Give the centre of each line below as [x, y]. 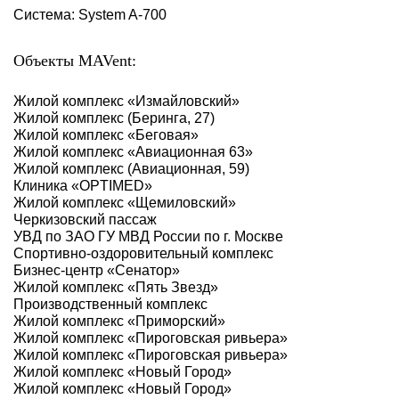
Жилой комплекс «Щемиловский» [125, 203]
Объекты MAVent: [75, 61]
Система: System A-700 [90, 15]
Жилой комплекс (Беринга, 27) [114, 118]
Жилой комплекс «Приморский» [119, 322]
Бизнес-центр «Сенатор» [97, 271]
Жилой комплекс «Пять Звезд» [116, 288]
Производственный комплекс [110, 305]
